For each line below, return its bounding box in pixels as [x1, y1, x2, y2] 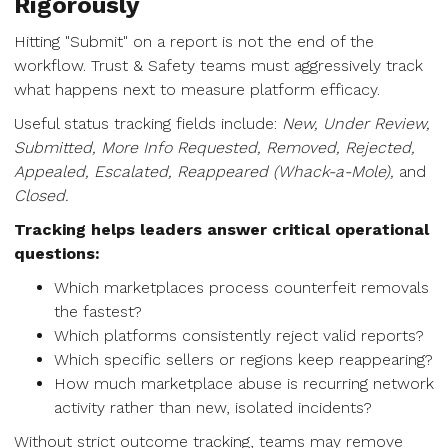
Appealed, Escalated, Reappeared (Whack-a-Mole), [14, 162, 394, 181]
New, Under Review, [282, 114, 430, 133]
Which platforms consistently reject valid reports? [54, 326, 424, 345]
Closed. [14, 186, 69, 205]
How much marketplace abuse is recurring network [54, 374, 434, 393]
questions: [14, 244, 100, 263]
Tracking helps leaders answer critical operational [14, 220, 429, 239]
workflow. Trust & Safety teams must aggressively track [14, 56, 423, 75]
